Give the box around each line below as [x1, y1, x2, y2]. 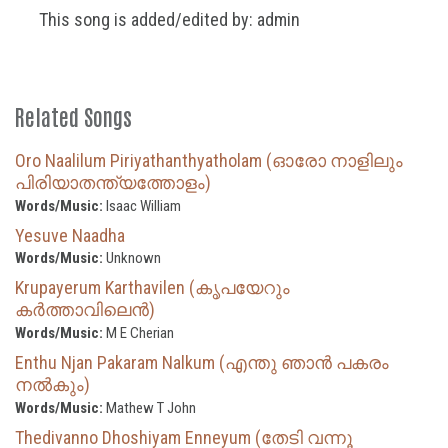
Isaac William [103, 196, 181, 215]
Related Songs [15, 101, 132, 130]
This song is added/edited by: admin [34, 8, 300, 30]
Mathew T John [103, 398, 196, 417]
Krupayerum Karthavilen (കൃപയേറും [15, 276, 290, 298]
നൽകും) [15, 373, 90, 395]
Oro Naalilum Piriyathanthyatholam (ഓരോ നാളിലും [15, 149, 403, 171]
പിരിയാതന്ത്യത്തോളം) [15, 171, 211, 193]
